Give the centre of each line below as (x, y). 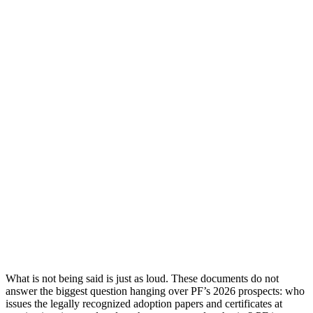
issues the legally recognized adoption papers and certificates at (144, 303)
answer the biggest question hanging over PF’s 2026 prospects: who (155, 291)
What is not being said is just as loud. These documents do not (142, 278)
